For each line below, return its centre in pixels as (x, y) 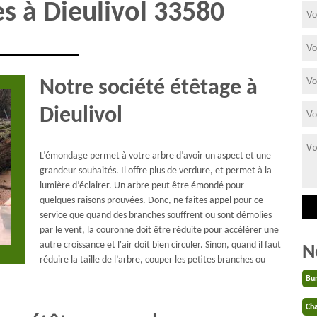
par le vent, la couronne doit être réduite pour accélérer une (159, 231)
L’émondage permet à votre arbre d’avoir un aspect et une (155, 156)
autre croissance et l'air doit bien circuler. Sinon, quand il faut (160, 246)
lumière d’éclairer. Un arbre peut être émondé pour (142, 186)
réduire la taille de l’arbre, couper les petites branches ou (152, 260)
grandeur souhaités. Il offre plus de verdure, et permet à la (155, 171)
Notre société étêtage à (148, 88)
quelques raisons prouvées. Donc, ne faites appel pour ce (151, 201)
